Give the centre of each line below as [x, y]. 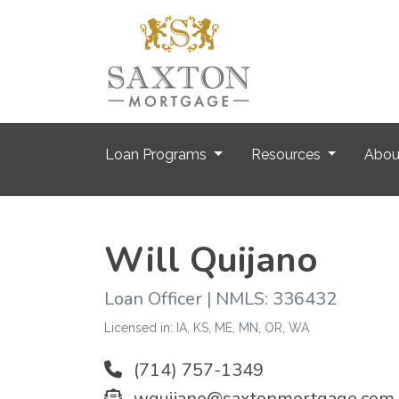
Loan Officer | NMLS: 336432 [220, 299]
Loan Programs [158, 155]
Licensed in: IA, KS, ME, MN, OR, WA [207, 328]
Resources [287, 155]
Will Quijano [211, 260]
